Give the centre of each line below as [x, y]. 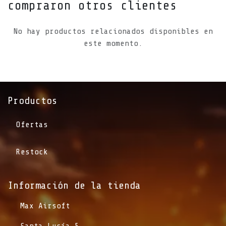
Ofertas [32, 124]
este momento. [113, 43]
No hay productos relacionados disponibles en [113, 31]
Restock [32, 152]
